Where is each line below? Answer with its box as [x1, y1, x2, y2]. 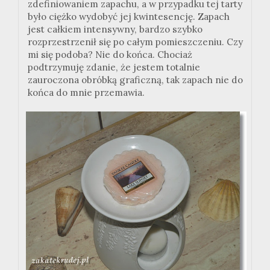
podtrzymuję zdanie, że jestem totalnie [28, 61, 200, 73]
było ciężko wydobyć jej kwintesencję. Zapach [28, 10, 230, 22]
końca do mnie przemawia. [28, 86, 145, 98]
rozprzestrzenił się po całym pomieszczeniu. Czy [28, 36, 243, 48]
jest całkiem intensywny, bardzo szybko [28, 23, 202, 35]
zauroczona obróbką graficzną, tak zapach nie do [28, 74, 243, 86]
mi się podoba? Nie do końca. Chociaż [28, 48, 192, 60]
